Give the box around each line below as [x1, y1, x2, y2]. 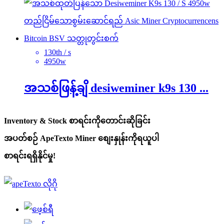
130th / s [44, 47, 71, 56]
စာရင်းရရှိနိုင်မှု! [4, 151, 55, 160]
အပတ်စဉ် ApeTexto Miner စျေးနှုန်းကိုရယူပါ [4, 134, 159, 143]
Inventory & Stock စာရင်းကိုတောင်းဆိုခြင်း [4, 116, 150, 125]
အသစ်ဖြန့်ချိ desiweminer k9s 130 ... [24, 81, 208, 94]
